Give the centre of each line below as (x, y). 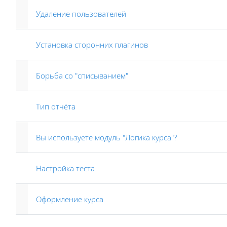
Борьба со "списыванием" (82, 75)
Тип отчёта (56, 106)
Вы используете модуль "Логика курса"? (106, 137)
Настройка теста (65, 168)
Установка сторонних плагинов (92, 45)
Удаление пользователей (81, 14)
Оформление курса (70, 199)
